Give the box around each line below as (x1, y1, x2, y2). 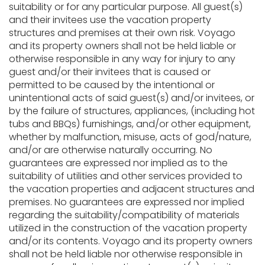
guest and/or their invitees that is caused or (9, 65, 211, 79)
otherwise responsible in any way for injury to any (9, 52, 235, 66)
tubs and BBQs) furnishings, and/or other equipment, (9, 117, 251, 131)
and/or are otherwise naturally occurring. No (9, 143, 212, 157)
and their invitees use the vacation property (9, 13, 211, 27)
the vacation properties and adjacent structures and (9, 182, 254, 196)
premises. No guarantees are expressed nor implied (9, 195, 244, 209)
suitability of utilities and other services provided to (9, 169, 243, 183)
